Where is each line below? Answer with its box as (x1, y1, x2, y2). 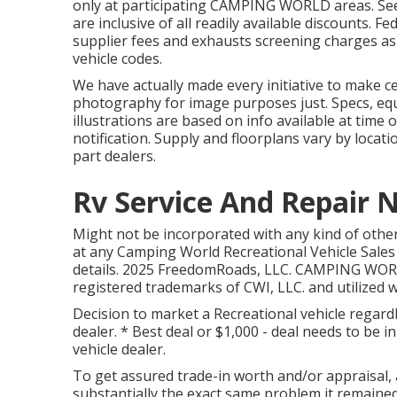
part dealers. (73, 146, 156, 166)
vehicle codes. (73, 49, 162, 68)
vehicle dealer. (73, 339, 166, 359)
